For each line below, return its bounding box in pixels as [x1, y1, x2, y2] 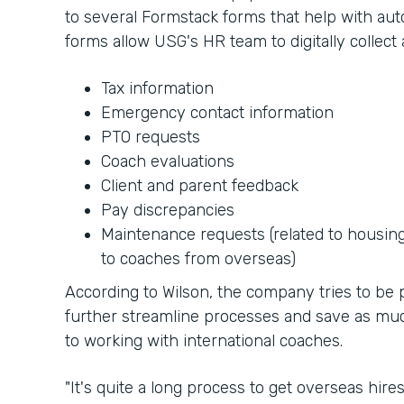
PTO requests [101, 127, 200, 147]
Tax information [101, 78, 214, 98]
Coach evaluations [101, 151, 234, 171]
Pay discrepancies [101, 200, 234, 220]
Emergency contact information [101, 103, 334, 123]
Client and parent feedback [101, 176, 298, 196]
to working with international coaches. [65, 331, 343, 351]
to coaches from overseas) [101, 249, 296, 269]
